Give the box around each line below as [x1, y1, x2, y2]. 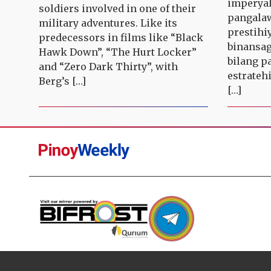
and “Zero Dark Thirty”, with [39, 60, 178, 73]
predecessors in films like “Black [39, 31, 203, 44]
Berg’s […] [39, 75, 86, 88]
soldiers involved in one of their [39, 2, 196, 15]
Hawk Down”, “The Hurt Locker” [39, 46, 197, 59]
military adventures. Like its [39, 17, 177, 30]
